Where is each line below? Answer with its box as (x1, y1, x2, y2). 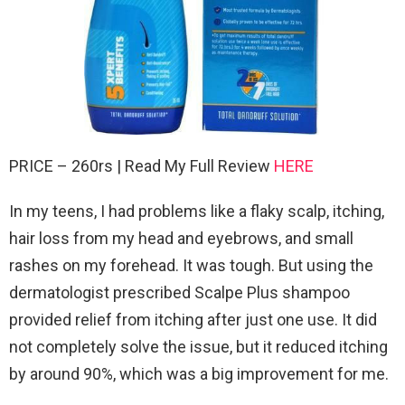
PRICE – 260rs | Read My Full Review (9, 155, 274, 175)
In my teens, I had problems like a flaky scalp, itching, (9, 201, 384, 221)
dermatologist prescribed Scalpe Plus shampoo (9, 282, 350, 302)
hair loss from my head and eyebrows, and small (9, 228, 353, 248)
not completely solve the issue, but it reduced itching (9, 336, 388, 356)
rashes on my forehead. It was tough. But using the (9, 255, 373, 275)
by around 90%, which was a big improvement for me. (9, 363, 389, 383)
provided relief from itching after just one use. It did (9, 309, 377, 329)
